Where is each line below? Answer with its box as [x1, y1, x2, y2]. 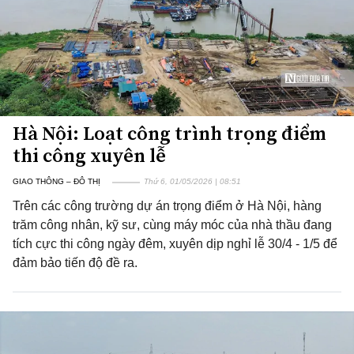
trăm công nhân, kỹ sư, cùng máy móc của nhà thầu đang [13, 218, 332, 232]
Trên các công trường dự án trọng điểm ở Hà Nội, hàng [13, 199, 322, 213]
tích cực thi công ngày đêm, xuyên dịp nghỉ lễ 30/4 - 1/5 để [13, 237, 337, 250]
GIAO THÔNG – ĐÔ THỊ [13, 177, 100, 186]
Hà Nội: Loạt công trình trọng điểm [13, 120, 326, 146]
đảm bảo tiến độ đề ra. [13, 256, 137, 269]
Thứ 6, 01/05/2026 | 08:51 [144, 177, 241, 186]
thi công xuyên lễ [13, 142, 166, 168]
